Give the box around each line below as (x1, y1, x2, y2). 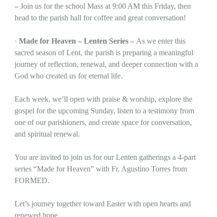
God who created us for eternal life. (15, 71, 123, 80)
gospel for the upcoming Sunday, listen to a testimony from (15, 106, 194, 115)
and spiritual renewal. (15, 129, 80, 138)
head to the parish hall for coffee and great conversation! (15, 13, 186, 22)
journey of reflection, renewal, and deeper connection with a (15, 60, 198, 68)
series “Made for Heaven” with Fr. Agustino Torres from (15, 164, 187, 173)
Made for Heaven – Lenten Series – (19, 36, 136, 45)
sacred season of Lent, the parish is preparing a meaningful (15, 48, 193, 57)
